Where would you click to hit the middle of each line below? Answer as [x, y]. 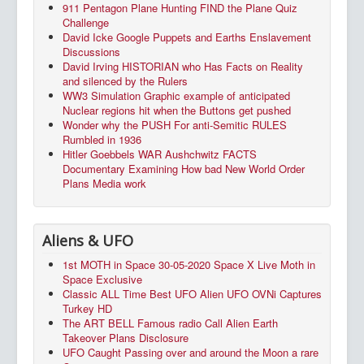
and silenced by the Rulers [125, 81]
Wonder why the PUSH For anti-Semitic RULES [175, 125]
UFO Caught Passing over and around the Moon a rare [191, 353]
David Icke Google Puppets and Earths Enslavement [187, 37]
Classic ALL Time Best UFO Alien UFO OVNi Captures [192, 294]
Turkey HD [87, 309]
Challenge [86, 23]
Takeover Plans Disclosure [126, 338]
